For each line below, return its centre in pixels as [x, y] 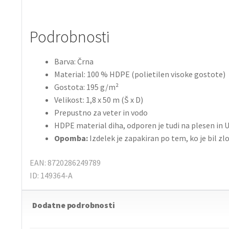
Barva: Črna [74, 62]
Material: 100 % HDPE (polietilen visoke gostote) [140, 74]
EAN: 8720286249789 [65, 162]
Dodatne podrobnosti [73, 205]
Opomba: [72, 138]
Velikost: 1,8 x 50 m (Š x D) [98, 100]
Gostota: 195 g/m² [86, 87]
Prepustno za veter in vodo [101, 113]
